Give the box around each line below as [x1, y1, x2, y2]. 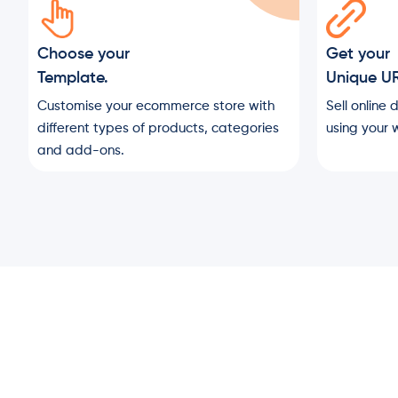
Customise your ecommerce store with [37, 99, 275, 113]
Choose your [37, 46, 130, 62]
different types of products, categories [37, 122, 279, 135]
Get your [326, 46, 390, 62]
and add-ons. [37, 144, 124, 157]
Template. [37, 70, 108, 86]
